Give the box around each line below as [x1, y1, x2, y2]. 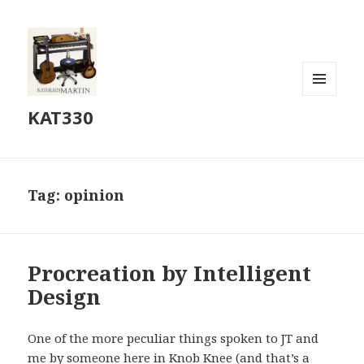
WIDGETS [302, 122, 350, 136]
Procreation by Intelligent [28, 258, 312, 288]
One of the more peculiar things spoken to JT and [28, 330, 319, 347]
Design [28, 282, 102, 312]
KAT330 [28, 105, 94, 130]
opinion [64, 185, 125, 206]
